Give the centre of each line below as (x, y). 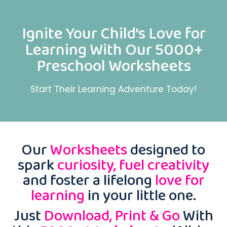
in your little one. (140, 195)
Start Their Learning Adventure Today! (113, 89)
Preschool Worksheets (113, 66)
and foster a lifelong (89, 180)
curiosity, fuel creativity (133, 165)
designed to (166, 150)
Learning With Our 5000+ (113, 49)
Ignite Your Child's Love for (113, 33)
